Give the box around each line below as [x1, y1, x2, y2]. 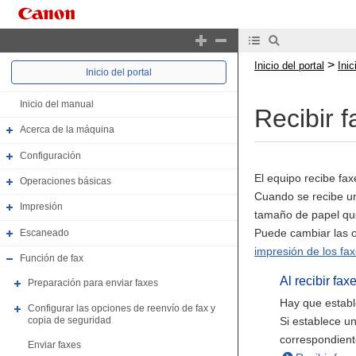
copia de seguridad [28, 315, 111, 327]
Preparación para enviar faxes [28, 277, 158, 289]
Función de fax [20, 253, 83, 265]
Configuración [20, 149, 81, 161]
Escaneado [20, 226, 69, 238]
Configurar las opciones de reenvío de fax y [28, 302, 215, 314]
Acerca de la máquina [20, 124, 114, 136]
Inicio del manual [20, 99, 94, 110]
